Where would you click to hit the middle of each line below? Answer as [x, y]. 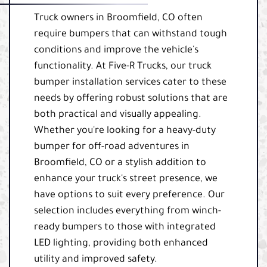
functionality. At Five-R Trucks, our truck [123, 66]
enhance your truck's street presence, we [126, 179]
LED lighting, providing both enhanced [121, 243]
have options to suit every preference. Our [129, 195]
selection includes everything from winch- [128, 211]
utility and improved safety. [96, 260]
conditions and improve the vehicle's [116, 50]
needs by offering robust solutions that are [131, 99]
